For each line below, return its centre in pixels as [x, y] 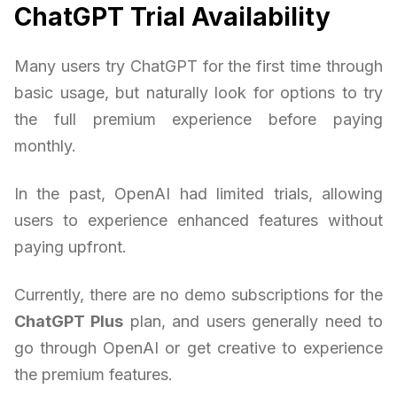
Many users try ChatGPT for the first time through [198, 66]
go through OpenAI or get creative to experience [198, 348]
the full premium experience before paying [198, 120]
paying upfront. [70, 247]
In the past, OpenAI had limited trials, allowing [198, 194]
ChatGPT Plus [69, 322]
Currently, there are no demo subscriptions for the [198, 295]
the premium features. [93, 375]
